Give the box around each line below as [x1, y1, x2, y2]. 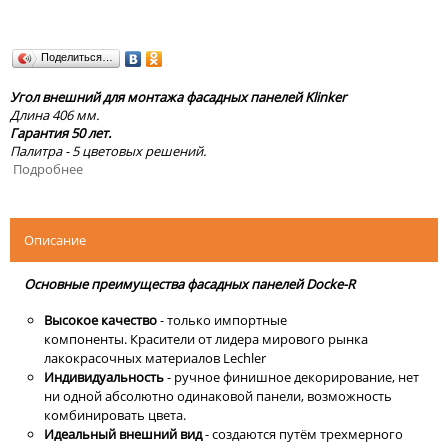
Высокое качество [44, 311, 157, 330]
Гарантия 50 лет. [10, 124, 111, 143]
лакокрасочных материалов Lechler [44, 349, 266, 368]
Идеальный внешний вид [44, 425, 202, 444]
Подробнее [13, 160, 83, 179]
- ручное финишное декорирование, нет [164, 368, 419, 387]
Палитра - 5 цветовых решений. [10, 142, 206, 161]
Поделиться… [41, 51, 113, 64]
